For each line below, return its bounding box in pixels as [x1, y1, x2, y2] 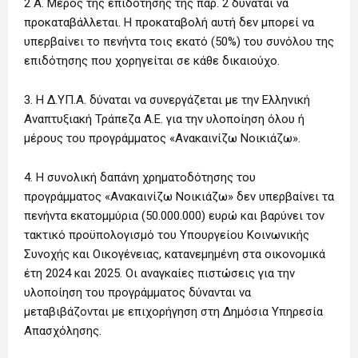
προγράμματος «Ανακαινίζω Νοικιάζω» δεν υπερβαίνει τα [24, 189, 334, 205]
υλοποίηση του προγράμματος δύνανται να [24, 285, 251, 300]
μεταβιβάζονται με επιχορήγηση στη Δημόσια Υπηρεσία [24, 304, 323, 320]
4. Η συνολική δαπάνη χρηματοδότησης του [24, 170, 256, 185]
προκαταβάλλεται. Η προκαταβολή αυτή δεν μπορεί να [24, 15, 314, 30]
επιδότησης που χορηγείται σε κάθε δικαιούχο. [24, 54, 280, 69]
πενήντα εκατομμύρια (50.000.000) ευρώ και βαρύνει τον [24, 209, 324, 224]
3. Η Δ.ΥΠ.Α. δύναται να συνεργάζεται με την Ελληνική [24, 93, 310, 108]
